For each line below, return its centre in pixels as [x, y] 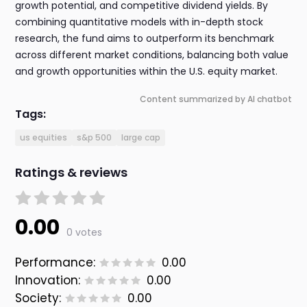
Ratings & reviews [72, 173]
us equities [44, 138]
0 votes [85, 233]
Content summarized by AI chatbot [216, 99]
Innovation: [48, 281]
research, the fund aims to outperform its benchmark [145, 39]
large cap [141, 138]
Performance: [56, 263]
